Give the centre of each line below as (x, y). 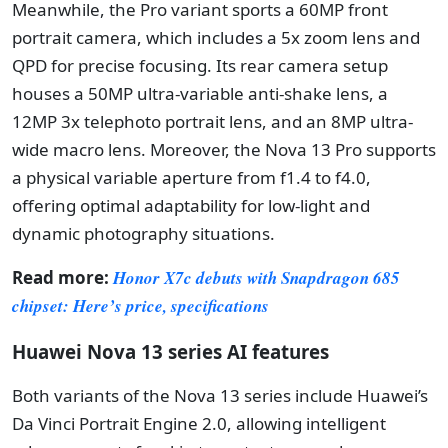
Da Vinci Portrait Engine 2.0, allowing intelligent (199, 424)
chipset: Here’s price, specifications (140, 306)
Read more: (62, 277)
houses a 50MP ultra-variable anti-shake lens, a (200, 93)
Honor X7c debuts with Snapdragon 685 (256, 278)
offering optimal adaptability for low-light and (191, 205)
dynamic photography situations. (143, 233)
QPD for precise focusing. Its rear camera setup (200, 65)
